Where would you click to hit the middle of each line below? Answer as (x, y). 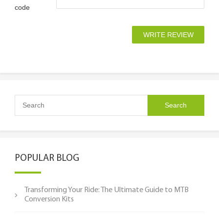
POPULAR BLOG (47, 158)
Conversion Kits (49, 199)
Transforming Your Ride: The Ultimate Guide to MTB (107, 190)
